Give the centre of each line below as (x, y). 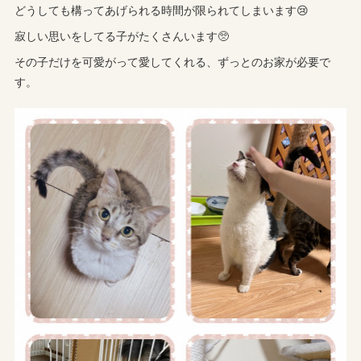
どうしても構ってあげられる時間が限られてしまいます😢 (162, 10)
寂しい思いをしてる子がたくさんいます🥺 (122, 36)
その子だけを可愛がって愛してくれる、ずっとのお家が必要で (173, 62)
